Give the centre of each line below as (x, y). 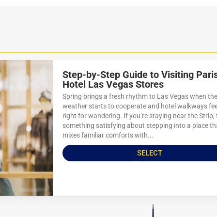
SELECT (150, 153)
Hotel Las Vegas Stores (113, 84)
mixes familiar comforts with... (108, 135)
